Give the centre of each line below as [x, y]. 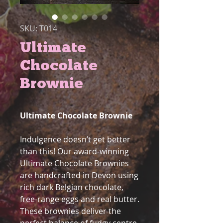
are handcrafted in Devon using [79, 175]
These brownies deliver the [70, 211]
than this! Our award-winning [74, 151]
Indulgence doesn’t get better [75, 139]
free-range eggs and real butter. [80, 199]
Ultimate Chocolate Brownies [74, 163]
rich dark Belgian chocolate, [72, 187]
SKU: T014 [39, 28]
